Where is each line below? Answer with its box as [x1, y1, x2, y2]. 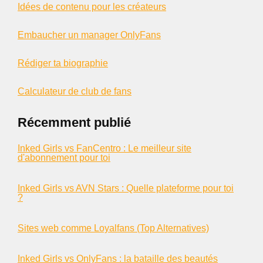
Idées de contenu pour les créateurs [18, 2, 166, 12]
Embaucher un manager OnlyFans [18, 30, 161, 40]
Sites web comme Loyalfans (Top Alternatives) [18, 223, 209, 233]
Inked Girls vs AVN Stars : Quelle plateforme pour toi [18, 183, 234, 193]
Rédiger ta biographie [18, 58, 108, 68]
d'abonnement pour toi [18, 153, 110, 163]
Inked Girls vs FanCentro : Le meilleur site [18, 143, 191, 153]
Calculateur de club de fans [18, 86, 131, 96]
